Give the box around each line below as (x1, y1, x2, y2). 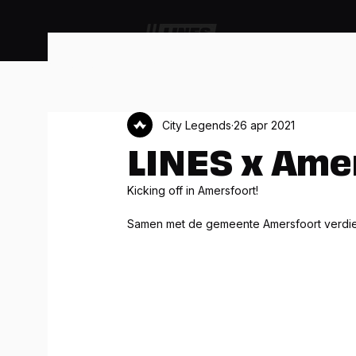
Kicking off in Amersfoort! (127, 184, 265, 197)
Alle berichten (48, 57, 120, 72)
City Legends (162, 118, 231, 132)
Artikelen (152, 57, 198, 72)
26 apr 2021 (234, 118, 295, 132)
